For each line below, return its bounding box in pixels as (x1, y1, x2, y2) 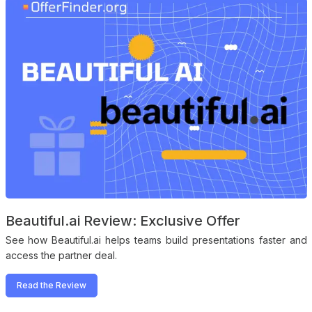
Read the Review (16, 280, 86, 291)
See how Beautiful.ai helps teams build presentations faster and (5, 234, 307, 247)
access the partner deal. (5, 249, 117, 262)
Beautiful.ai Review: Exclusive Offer (5, 212, 240, 230)
